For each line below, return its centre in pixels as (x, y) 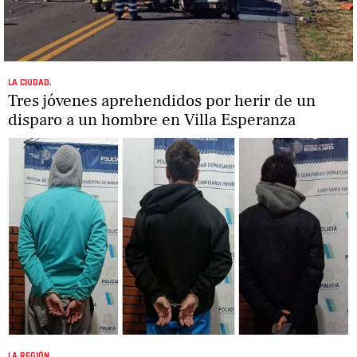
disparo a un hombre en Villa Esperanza (152, 120)
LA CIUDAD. (29, 83)
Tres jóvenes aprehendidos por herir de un (162, 101)
